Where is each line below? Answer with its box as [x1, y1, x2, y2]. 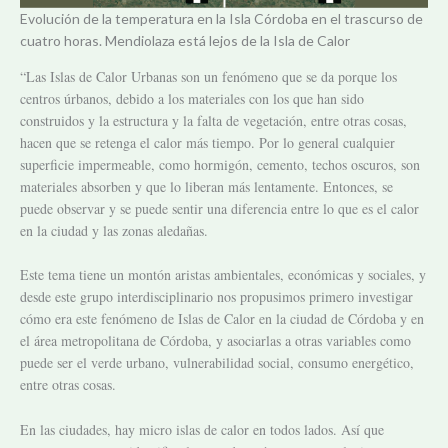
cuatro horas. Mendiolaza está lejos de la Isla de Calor [20, 31, 350, 49]
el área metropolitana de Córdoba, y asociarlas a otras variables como [20, 331, 411, 351]
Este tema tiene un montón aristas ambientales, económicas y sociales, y [20, 265, 426, 285]
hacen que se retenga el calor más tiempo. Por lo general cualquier [20, 132, 395, 152]
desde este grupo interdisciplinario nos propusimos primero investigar [20, 287, 413, 307]
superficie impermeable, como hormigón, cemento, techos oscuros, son [20, 154, 420, 174]
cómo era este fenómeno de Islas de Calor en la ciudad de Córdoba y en [20, 309, 424, 329]
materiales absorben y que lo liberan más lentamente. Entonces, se [20, 176, 393, 196]
